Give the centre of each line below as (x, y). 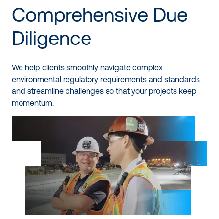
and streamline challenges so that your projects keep (104, 91)
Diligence (52, 38)
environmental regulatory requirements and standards (106, 79)
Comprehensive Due (100, 14)
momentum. (33, 102)
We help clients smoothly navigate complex (87, 67)
